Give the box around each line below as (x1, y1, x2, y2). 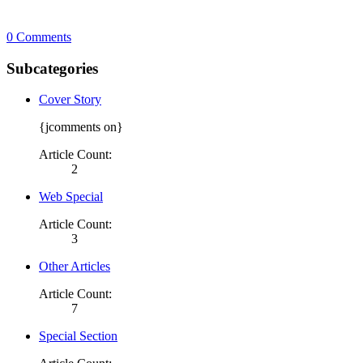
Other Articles (39, 259, 110, 274)
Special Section (39, 329, 117, 344)
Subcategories (6, 59, 98, 77)
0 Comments (6, 29, 71, 44)
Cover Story (39, 92, 101, 107)
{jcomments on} (39, 120, 123, 135)
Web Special (39, 190, 103, 204)
